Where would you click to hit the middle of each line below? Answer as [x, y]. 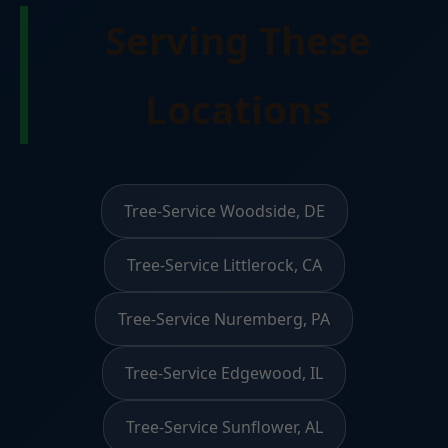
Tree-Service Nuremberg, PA [224, 318]
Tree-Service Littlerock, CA [224, 264]
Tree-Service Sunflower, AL [224, 426]
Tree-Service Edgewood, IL [224, 372]
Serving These [238, 39]
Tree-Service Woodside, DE [224, 210]
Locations [238, 108]
